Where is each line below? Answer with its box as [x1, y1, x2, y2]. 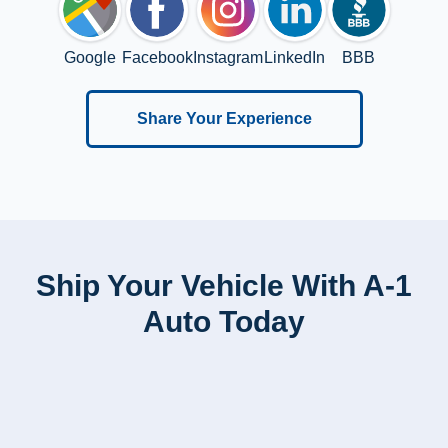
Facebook [121, 49, 193, 67]
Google [63, 49, 116, 67]
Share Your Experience [136, 110, 312, 128]
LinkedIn [264, 49, 325, 67]
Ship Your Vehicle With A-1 [36, 269, 412, 303]
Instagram [192, 49, 263, 67]
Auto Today [143, 305, 305, 339]
